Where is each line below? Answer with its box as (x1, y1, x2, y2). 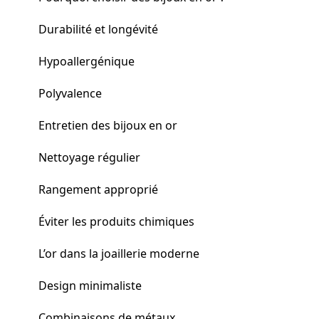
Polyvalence (38, 85, 102, 101)
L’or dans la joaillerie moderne (38, 245, 199, 261)
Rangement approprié (38, 181, 158, 197)
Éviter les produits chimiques (38, 213, 194, 229)
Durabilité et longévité (38, 21, 158, 37)
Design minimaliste (38, 277, 142, 293)
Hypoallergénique (38, 53, 135, 69)
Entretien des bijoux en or (38, 117, 177, 133)
